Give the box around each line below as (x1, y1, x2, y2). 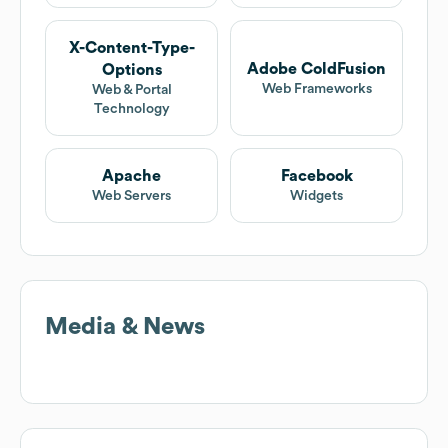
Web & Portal (91, 83, 172, 98)
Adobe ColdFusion (247, 60, 386, 77)
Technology (93, 102, 170, 117)
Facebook (280, 168, 353, 185)
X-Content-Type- (68, 40, 195, 57)
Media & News (45, 315, 205, 340)
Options (101, 62, 162, 79)
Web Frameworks (261, 81, 372, 96)
